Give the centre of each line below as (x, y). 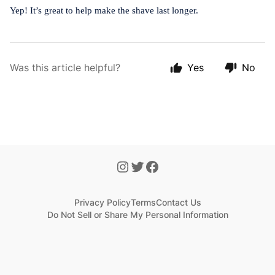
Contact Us (178, 202)
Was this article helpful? (65, 68)
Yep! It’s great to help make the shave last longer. (104, 10)
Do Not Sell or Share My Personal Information (137, 215)
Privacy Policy (102, 202)
